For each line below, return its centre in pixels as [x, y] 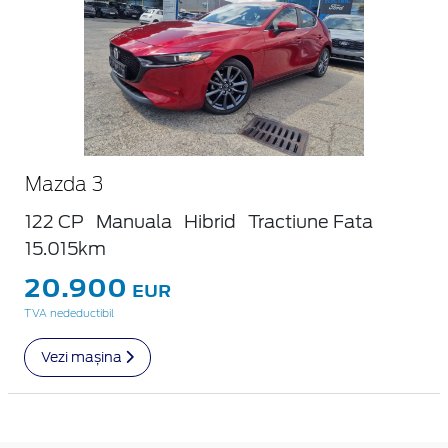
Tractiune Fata [310, 221]
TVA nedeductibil [69, 313]
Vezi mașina [83, 356]
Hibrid [210, 221]
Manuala [134, 221]
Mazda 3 [64, 185]
